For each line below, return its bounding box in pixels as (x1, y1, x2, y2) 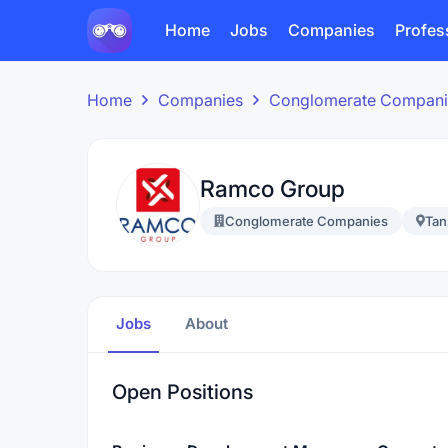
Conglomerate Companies (225, 213, 388, 229)
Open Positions (112, 380, 253, 404)
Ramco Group (200, 175, 345, 203)
